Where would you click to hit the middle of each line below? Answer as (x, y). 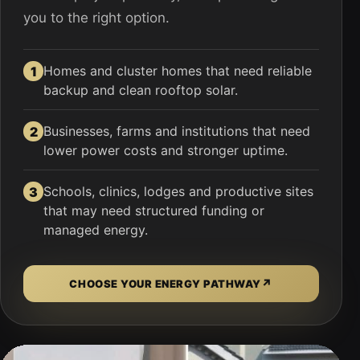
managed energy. (96, 230)
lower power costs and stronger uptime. (166, 150)
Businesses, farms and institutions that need (177, 131)
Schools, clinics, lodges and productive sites (178, 191)
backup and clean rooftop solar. (141, 90)
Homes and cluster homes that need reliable (178, 71)
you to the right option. (96, 18)
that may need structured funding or (154, 211)
